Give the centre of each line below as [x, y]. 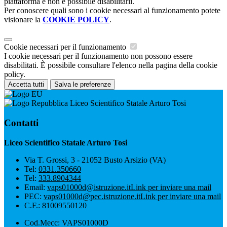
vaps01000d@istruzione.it [89, 187]
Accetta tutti [26, 85]
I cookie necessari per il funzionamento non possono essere [98, 56]
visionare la [23, 20]
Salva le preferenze [83, 85]
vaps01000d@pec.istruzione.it [92, 196]
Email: [36, 187]
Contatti [21, 123]
